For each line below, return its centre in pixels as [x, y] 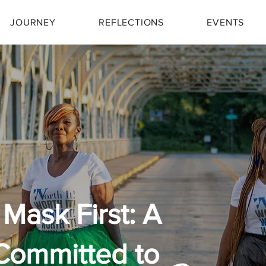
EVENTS [226, 22]
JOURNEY [33, 22]
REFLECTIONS [131, 22]
